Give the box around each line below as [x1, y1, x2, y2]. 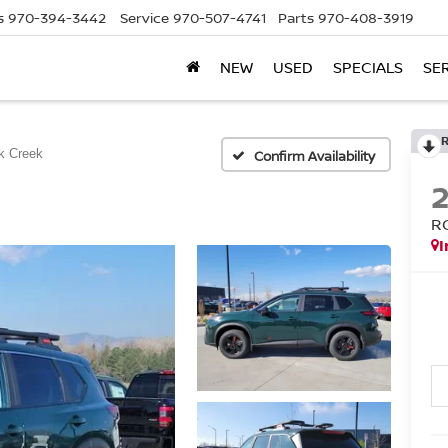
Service [120, 8, 169, 28]
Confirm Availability [254, 146, 375, 165]
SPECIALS [333, 57, 403, 79]
